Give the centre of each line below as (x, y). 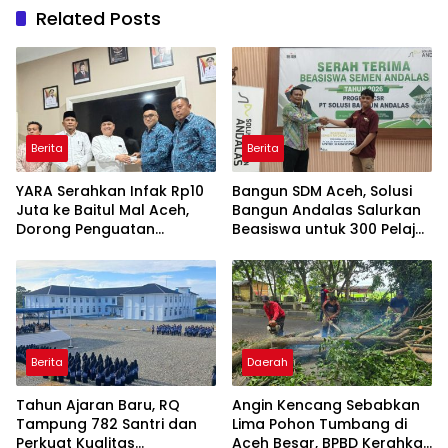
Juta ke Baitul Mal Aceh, (102, 210)
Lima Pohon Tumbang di (319, 423)
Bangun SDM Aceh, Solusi (322, 191)
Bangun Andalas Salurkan (326, 210)
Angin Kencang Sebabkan (326, 404)
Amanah (47, 267)
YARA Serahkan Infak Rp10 (110, 191)
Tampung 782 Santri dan (106, 423)
